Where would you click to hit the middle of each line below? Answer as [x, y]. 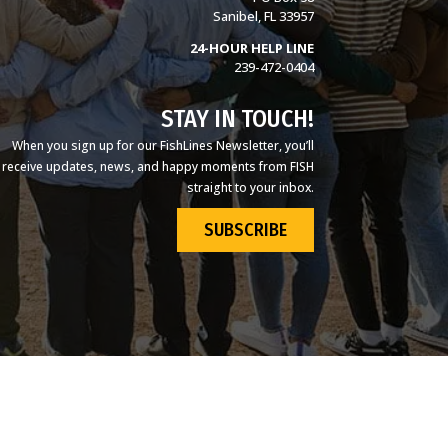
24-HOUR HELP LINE [251, 48]
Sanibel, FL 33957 [263, 16]
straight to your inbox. [250, 188]
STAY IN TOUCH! [237, 118]
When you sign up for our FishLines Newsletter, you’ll [162, 146]
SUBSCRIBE [245, 229]
